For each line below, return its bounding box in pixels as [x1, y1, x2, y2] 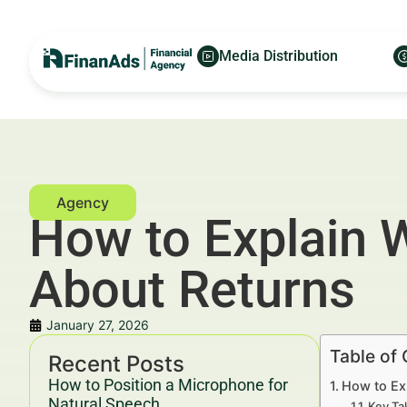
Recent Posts [48, 351, 184, 377]
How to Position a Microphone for [48, 375, 288, 394]
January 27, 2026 [46, 317, 149, 333]
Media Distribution [219, 47, 338, 65]
